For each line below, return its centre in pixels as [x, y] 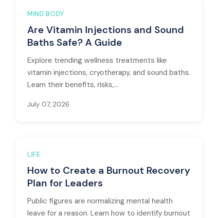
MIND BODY [46, 14]
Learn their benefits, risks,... [73, 85]
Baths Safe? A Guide [75, 42]
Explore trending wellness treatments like [97, 60]
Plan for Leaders [65, 183]
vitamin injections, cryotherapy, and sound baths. [109, 73]
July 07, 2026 [48, 104]
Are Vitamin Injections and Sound [106, 30]
